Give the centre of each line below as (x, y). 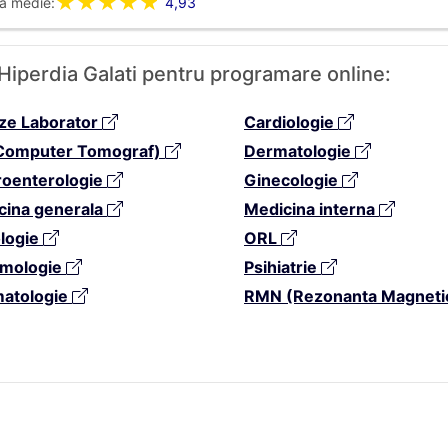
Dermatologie (299, 150)
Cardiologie (291, 121)
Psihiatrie (282, 266)
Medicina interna (311, 208)
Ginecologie (293, 179)
